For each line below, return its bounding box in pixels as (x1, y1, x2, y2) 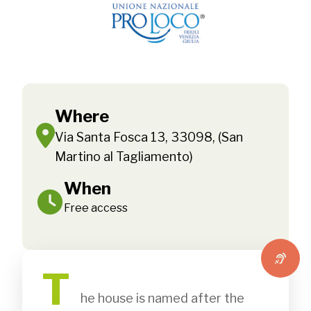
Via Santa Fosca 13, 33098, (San (55, 130, 243, 145)
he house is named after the (42, 291, 81, 306)
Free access (64, 201, 128, 215)
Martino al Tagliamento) (55, 149, 193, 165)
